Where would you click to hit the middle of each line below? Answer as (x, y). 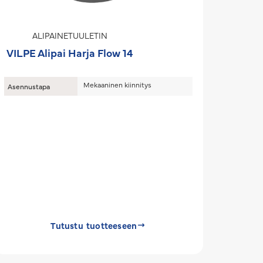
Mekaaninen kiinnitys (117, 85)
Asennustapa (28, 86)
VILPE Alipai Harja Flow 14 (70, 53)
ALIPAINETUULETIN (70, 35)
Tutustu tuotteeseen (94, 225)
